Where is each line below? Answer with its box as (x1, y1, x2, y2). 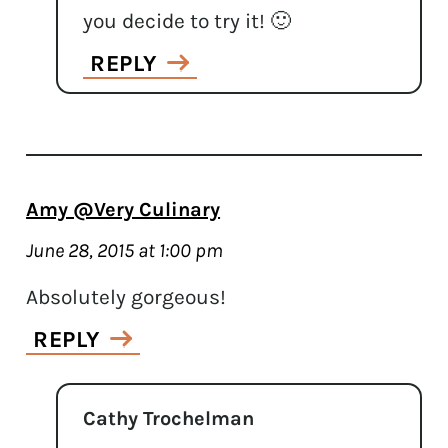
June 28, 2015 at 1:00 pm (26, 238, 224, 262)
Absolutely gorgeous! (26, 284, 227, 309)
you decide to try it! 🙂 (83, 8, 292, 33)
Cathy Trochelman (83, 406, 255, 430)
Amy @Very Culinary (26, 197, 221, 221)
